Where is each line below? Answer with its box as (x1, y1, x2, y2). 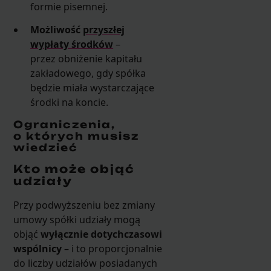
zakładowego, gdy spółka (30, 67, 146, 80)
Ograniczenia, (13, 119, 116, 131)
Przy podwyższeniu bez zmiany (13, 198, 155, 212)
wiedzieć (13, 142, 78, 154)
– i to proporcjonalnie (61, 241, 162, 255)
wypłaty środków (30, 38, 114, 51)
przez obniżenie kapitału (30, 52, 143, 66)
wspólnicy (13, 241, 62, 255)
